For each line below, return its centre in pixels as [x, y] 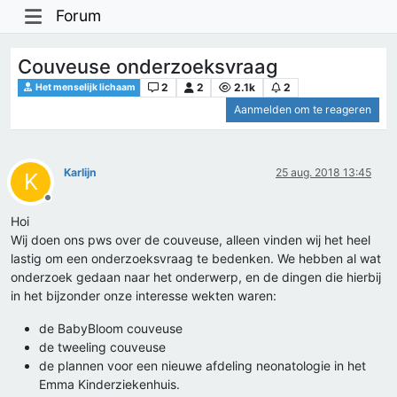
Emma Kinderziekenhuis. [109, 385]
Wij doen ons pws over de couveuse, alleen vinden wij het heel [191, 240]
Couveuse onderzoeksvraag [148, 66]
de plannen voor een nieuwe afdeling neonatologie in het [202, 366]
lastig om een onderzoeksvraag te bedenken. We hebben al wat [196, 259]
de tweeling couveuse [102, 347]
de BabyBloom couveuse [111, 329]
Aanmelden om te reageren [303, 110]
